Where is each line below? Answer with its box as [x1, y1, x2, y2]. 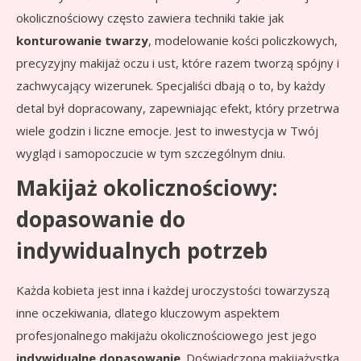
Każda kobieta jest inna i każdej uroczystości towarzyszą [16, 282, 330, 299]
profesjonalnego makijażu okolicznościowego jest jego [16, 327, 317, 344]
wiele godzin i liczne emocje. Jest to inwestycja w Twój [16, 122, 318, 139]
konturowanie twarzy [16, 32, 148, 49]
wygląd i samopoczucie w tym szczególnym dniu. [16, 145, 285, 162]
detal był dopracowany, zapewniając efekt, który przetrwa [16, 100, 339, 117]
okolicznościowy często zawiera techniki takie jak [16, 10, 284, 27]
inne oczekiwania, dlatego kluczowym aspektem [16, 305, 280, 322]
